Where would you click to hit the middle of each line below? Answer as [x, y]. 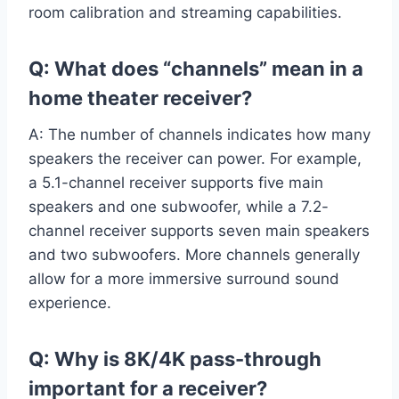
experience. [70, 303]
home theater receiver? [140, 98]
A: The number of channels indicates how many [199, 135]
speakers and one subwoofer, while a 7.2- [179, 207]
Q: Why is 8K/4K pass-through [175, 359]
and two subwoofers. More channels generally [194, 255]
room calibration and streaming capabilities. [185, 13]
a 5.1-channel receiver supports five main [176, 183]
